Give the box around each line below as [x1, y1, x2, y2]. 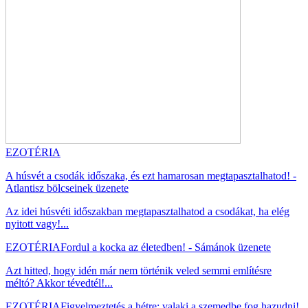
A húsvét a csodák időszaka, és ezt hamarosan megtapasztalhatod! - [5, 169, 296, 181]
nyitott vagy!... [5, 217, 69, 230]
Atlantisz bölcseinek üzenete [5, 181, 129, 194]
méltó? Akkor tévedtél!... [5, 276, 113, 289]
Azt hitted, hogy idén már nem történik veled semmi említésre [5, 264, 272, 276]
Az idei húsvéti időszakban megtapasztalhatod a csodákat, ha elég [5, 205, 289, 217]
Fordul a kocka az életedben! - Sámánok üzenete [60, 241, 271, 253]
